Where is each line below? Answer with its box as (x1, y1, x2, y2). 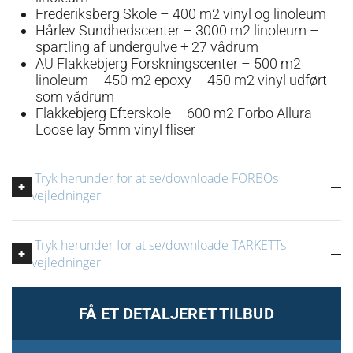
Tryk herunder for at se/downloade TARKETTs (32, 236, 286, 254)
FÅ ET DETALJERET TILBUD (79, 304, 274, 323)
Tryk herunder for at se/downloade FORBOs (32, 169, 278, 187)
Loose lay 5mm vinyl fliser (35, 121, 195, 138)
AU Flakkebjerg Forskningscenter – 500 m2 (35, 55, 301, 72)
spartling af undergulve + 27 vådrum (35, 39, 258, 55)
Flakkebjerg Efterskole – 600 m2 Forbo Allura (35, 105, 312, 121)
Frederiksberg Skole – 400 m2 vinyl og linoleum (35, 6, 326, 22)
